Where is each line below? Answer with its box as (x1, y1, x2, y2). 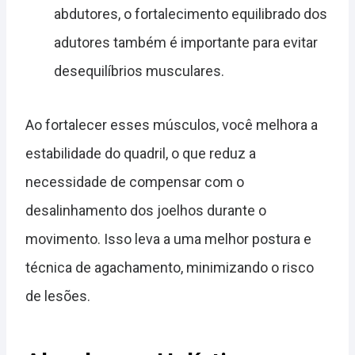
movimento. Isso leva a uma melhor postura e (25, 230, 311, 247)
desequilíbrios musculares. (54, 62, 224, 79)
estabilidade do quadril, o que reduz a (25, 144, 256, 162)
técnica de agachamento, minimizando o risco (25, 258, 314, 276)
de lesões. (25, 287, 90, 304)
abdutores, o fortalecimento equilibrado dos (54, 5, 327, 22)
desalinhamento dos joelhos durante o (25, 201, 266, 219)
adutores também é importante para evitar (54, 33, 318, 51)
